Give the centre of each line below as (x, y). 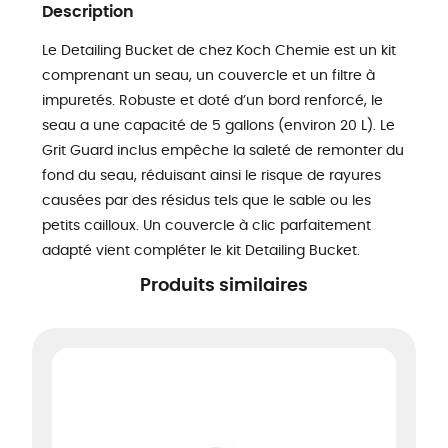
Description (88, 12)
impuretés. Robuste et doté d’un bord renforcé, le (212, 101)
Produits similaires (224, 285)
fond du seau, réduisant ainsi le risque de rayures (211, 176)
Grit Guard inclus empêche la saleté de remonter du (223, 151)
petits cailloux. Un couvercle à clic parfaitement (206, 226)
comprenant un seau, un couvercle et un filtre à (208, 76)
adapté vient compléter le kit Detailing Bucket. (201, 251)
